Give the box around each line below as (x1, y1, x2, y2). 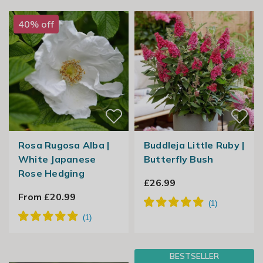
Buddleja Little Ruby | (143, 139, 245, 151)
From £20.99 (18, 191, 76, 203)
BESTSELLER (170, 251, 219, 262)
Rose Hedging (18, 167, 85, 180)
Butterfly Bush (143, 153, 214, 166)
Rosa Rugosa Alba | (18, 139, 110, 151)
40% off (18, 18, 54, 31)
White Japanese (18, 153, 96, 166)
